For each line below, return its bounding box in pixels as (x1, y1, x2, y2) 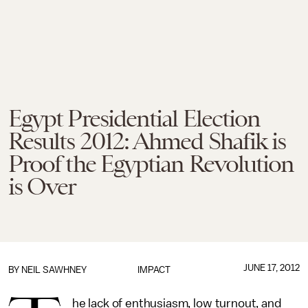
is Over (8, 173, 76, 200)
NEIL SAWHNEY (21, 265, 87, 275)
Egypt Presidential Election (8, 104, 261, 132)
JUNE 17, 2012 (243, 263, 300, 273)
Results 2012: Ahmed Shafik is (8, 127, 286, 155)
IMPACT (137, 265, 170, 275)
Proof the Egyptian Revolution (8, 150, 294, 177)
